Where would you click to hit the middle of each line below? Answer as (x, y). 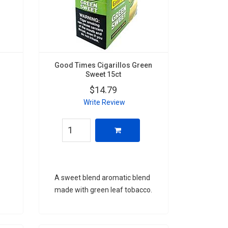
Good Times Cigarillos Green (104, 65)
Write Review (104, 102)
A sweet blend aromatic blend (102, 177)
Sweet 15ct (104, 74)
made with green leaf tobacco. (103, 190)
